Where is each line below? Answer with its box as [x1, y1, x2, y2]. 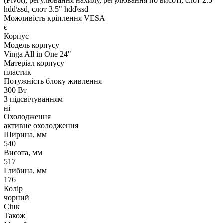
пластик [4, 67, 31, 76]
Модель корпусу [4, 40, 59, 49]
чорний [4, 193, 29, 202]
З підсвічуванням [4, 94, 63, 103]
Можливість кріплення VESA [4, 13, 105, 22]
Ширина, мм [4, 130, 47, 139]
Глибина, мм [4, 166, 47, 175]
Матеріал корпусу [4, 58, 64, 67]
